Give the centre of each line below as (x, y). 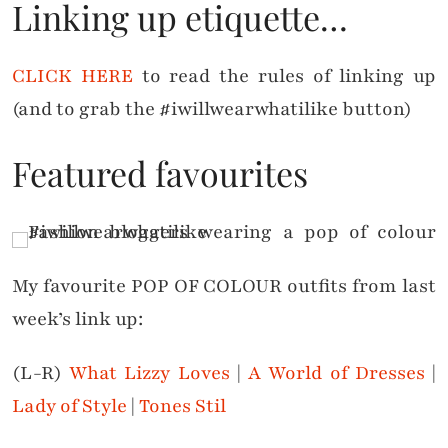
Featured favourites (160, 173)
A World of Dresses (336, 373)
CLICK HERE (72, 76)
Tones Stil (182, 406)
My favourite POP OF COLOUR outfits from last (224, 286)
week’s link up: (77, 319)
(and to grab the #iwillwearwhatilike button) (212, 109)
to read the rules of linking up (284, 76)
